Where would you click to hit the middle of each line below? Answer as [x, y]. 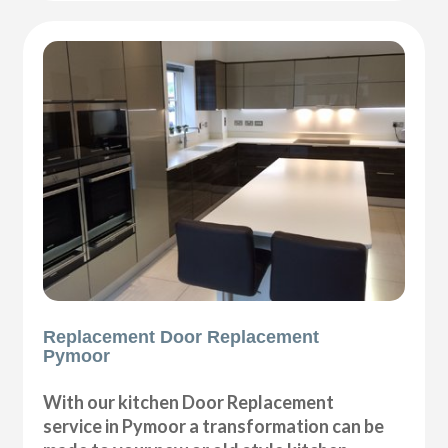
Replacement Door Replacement [181, 337]
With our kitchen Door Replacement [189, 402]
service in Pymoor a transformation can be [214, 426]
